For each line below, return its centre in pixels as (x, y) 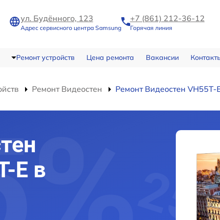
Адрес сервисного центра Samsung (71, 27)
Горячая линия (151, 27)
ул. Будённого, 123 (57, 18)
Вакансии (162, 58)
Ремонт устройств (45, 58)
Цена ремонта (110, 58)
